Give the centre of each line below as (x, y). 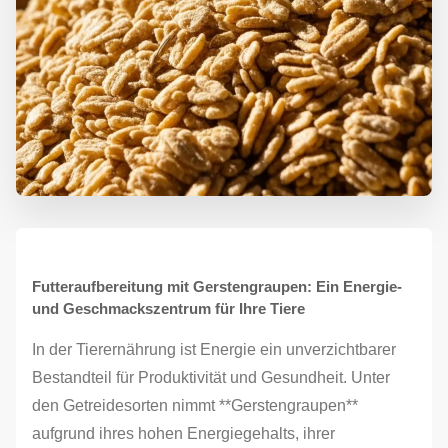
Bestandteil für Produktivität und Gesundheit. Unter (211, 377)
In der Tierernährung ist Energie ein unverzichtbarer (214, 349)
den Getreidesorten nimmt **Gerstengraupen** (195, 405)
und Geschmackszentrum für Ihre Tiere (168, 308)
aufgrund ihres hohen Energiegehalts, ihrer (183, 433)
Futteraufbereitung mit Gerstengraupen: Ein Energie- (217, 286)
